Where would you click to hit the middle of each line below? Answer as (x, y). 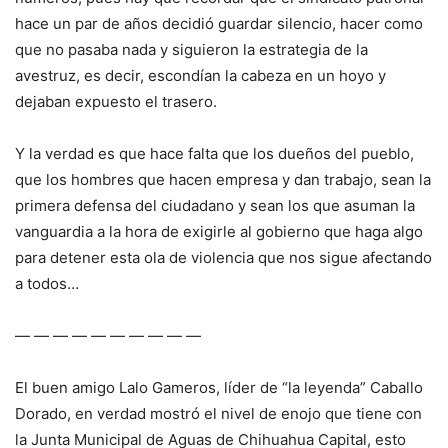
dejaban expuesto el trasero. (116, 102)
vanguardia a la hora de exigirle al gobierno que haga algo (219, 232)
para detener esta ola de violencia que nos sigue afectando (223, 258)
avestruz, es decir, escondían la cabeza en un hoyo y (200, 76)
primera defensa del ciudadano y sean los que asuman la (215, 206)
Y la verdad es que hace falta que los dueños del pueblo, (214, 154)
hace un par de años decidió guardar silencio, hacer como (219, 24)
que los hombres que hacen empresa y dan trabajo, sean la (223, 180)
